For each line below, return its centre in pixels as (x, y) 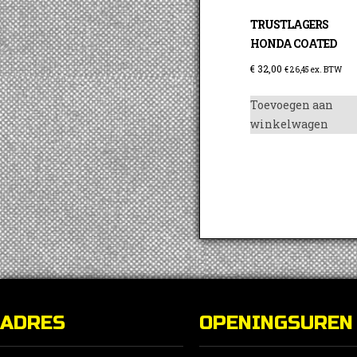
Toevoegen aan (292, 105)
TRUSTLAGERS (290, 25)
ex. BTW (326, 70)
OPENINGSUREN (276, 324)
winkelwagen (290, 124)
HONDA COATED (294, 44)
